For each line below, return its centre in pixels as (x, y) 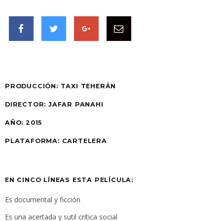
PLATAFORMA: (32, 141)
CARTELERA (83, 141)
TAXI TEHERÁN (87, 86)
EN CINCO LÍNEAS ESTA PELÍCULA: (69, 180)
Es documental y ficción (43, 200)
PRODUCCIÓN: (32, 86)
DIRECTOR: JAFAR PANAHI (54, 105)
